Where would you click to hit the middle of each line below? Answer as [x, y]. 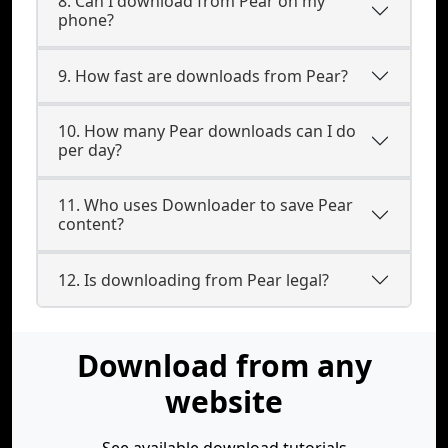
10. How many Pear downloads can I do [207, 131]
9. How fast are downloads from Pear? [203, 75]
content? [91, 224]
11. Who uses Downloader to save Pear [205, 205]
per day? [90, 150]
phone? [86, 20]
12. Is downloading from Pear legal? [193, 279]
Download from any [224, 365]
